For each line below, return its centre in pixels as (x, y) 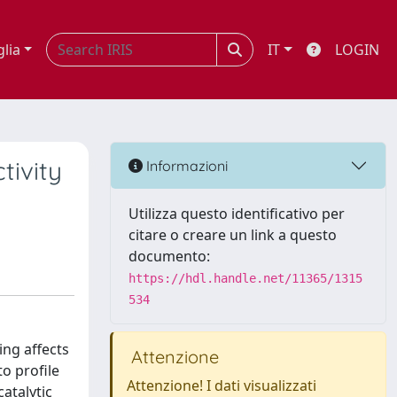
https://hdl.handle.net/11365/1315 (245, 278)
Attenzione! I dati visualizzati (222, 385)
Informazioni (185, 165)
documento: (169, 256)
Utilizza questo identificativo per (237, 214)
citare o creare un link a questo (233, 235)
